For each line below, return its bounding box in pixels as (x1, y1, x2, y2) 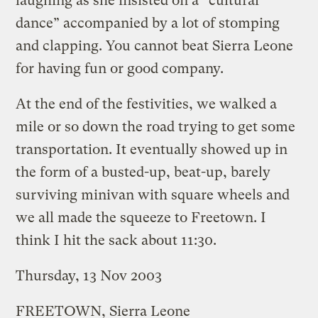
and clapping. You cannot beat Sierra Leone (16, 37, 294, 54)
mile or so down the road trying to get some (16, 118, 296, 135)
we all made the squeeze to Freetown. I (16, 209, 267, 226)
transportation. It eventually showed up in (16, 141, 288, 158)
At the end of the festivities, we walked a (16, 95, 278, 112)
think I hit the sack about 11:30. (16, 231, 217, 248)
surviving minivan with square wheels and (16, 186, 290, 203)
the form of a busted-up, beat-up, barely (16, 163, 271, 180)
